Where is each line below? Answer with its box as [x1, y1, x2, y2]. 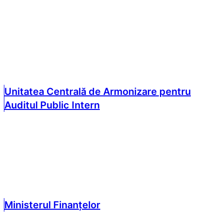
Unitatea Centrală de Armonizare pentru [4, 85, 191, 97]
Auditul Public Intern [4, 99, 100, 111]
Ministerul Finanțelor [4, 199, 100, 211]
